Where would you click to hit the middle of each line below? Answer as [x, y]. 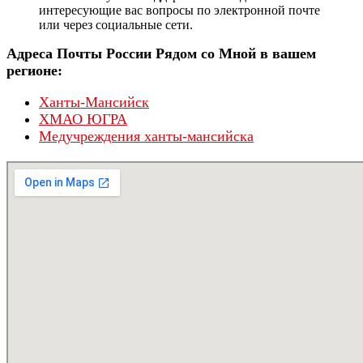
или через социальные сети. [116, 25]
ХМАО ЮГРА [83, 120]
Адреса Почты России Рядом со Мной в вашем [161, 54]
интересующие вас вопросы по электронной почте [179, 11]
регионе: [34, 71]
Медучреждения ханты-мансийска [146, 137]
